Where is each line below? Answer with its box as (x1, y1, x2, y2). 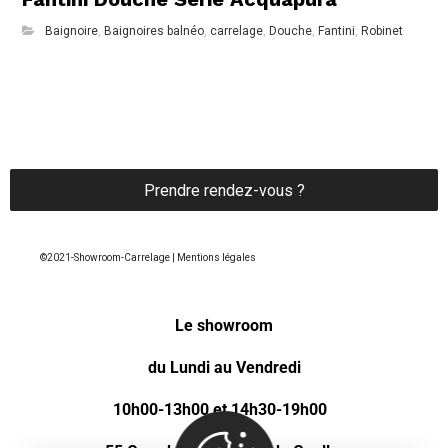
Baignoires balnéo (104, 24, 205, 39)
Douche (269, 24, 313, 39)
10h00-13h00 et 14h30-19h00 (113, 400, 335, 420)
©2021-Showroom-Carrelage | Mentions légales (40, 252, 256, 264)
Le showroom (175, 316, 273, 336)
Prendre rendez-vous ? (143, 180, 305, 200)
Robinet (361, 24, 404, 39)
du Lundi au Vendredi (147, 358, 301, 378)
